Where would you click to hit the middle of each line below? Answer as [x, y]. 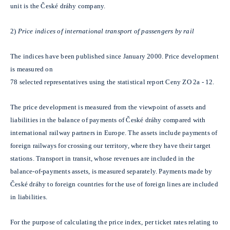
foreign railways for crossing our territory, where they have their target [111, 145]
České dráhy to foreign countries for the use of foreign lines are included [114, 184]
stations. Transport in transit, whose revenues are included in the [103, 158]
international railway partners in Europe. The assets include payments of [114, 132]
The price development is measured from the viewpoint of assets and [108, 107]
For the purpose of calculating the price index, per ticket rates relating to [114, 222]
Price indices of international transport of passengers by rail [106, 31]
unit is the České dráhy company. [58, 6]
